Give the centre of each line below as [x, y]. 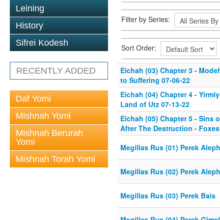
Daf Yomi [33, 99]
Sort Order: [140, 47]
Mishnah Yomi [43, 116]
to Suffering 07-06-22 [155, 80]
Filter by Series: [147, 19]
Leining [30, 8]
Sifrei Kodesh [42, 43]
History [29, 26]
